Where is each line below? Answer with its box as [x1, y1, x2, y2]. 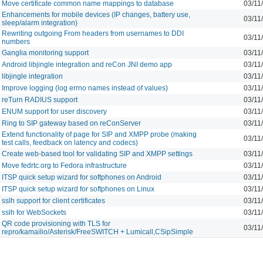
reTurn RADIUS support [2, 95, 77, 104]
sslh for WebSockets [2, 208, 66, 217]
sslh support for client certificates [2, 196, 105, 205]
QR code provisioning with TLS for [2, 219, 110, 228]
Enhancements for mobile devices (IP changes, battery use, [2, 10, 190, 19]
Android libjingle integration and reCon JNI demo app [2, 60, 172, 69]
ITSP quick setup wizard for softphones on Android [2, 173, 161, 181]
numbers [2, 37, 30, 46]
